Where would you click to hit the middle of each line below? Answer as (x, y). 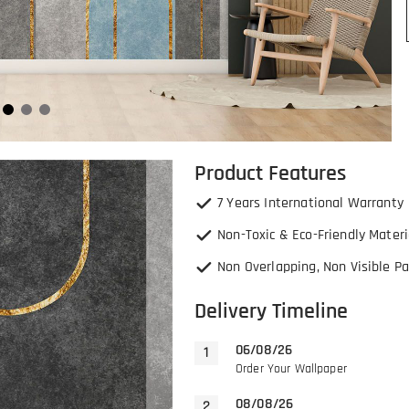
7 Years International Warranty (310, 203)
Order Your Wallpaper (291, 369)
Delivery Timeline (271, 311)
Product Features (270, 173)
